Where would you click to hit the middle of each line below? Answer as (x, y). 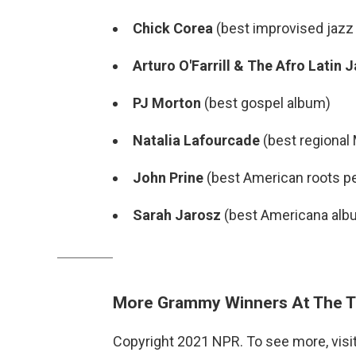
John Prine (170, 178)
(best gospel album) (267, 103)
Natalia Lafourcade (196, 140)
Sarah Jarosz (178, 215)
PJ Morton (168, 103)
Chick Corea (174, 28)
